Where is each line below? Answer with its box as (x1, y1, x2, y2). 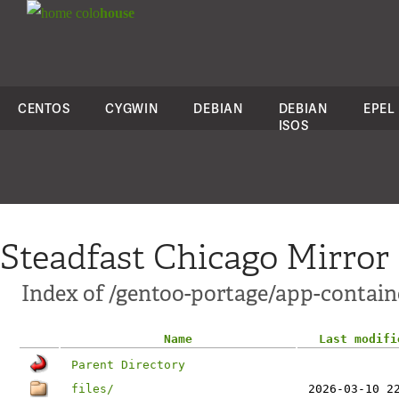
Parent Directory (71, 358, 185, 371)
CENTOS (18, 100, 70, 117)
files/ (71, 382, 114, 395)
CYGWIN (105, 100, 159, 117)
